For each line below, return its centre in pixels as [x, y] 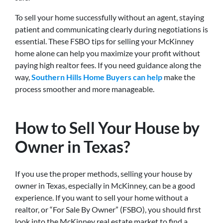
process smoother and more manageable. [85, 89]
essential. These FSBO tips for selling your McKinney [104, 41]
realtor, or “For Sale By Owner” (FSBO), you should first [108, 209]
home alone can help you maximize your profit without [108, 53]
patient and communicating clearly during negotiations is [111, 29]
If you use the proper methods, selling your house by [104, 173]
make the [179, 77]
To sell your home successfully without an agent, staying [110, 17]
